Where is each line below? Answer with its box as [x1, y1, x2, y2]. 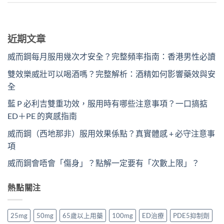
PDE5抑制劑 [173, 211, 209, 219]
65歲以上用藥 [62, 211, 103, 219]
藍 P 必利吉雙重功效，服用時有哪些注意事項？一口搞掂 [7, 98, 207, 108]
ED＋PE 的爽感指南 [7, 111, 77, 121]
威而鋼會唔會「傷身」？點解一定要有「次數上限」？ [7, 158, 199, 168]
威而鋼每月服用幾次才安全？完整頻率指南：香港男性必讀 [7, 51, 215, 61]
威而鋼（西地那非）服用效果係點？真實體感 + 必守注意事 [7, 128, 215, 138]
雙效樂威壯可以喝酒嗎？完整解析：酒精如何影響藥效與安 [7, 68, 215, 78]
